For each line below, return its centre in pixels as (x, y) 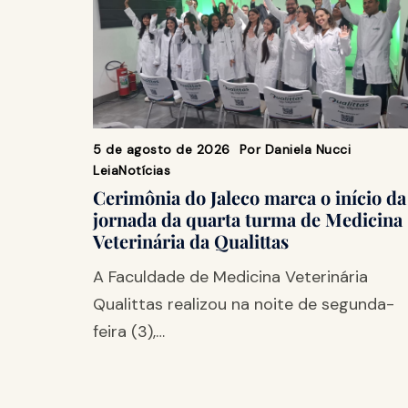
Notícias (144, 171)
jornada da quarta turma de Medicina (248, 219)
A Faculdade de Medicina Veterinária (230, 277)
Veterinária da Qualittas (191, 241)
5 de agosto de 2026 (162, 150)
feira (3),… (129, 332)
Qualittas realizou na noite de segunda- (244, 305)
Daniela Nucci (307, 150)
